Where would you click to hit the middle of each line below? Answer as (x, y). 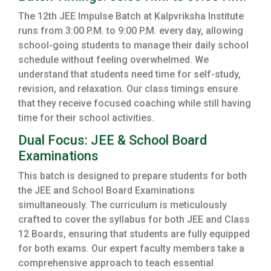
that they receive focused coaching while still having (135, 105)
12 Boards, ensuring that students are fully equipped (134, 235)
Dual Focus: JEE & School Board (113, 142)
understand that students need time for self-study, (129, 76)
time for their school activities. (86, 119)
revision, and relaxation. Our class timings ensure (128, 90)
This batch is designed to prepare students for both (132, 177)
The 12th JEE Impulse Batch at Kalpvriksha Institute (131, 18)
